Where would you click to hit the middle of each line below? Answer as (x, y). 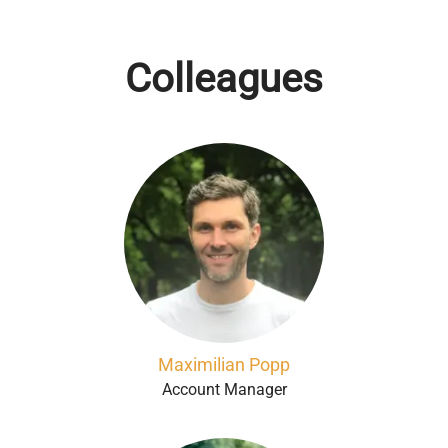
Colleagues (224, 78)
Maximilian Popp (224, 364)
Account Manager (224, 389)
